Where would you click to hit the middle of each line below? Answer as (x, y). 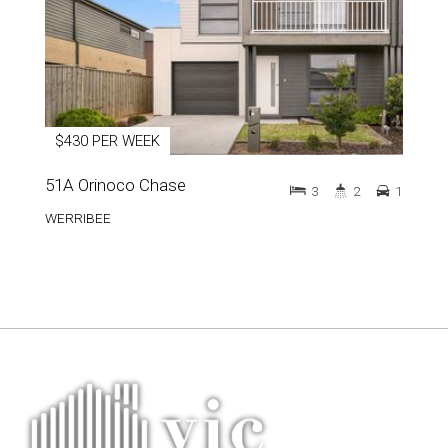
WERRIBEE (78, 218)
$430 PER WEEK (107, 141)
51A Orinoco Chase (115, 185)
